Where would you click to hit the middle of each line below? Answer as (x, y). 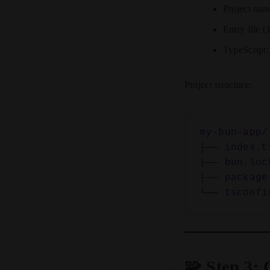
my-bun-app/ (234, 132)
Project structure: (218, 85)
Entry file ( (244, 30)
